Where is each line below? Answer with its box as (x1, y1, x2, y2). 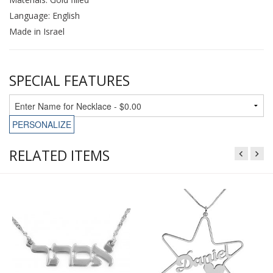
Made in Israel (9, 25, 65, 37)
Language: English (9, 9, 80, 21)
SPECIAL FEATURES (9, 71, 130, 91)
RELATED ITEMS (9, 146, 110, 166)
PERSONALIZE (12, 118, 71, 131)
